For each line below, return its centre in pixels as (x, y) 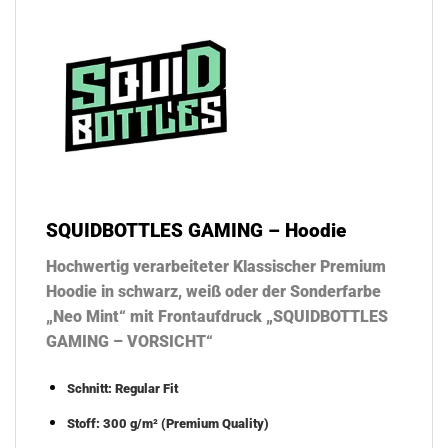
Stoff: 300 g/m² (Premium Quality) (167, 423)
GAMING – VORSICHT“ (129, 342)
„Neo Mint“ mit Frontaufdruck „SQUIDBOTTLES (217, 317)
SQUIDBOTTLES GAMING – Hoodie (196, 231)
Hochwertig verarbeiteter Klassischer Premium (216, 267)
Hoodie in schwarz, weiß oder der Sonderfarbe (213, 292)
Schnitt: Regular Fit (122, 389)
